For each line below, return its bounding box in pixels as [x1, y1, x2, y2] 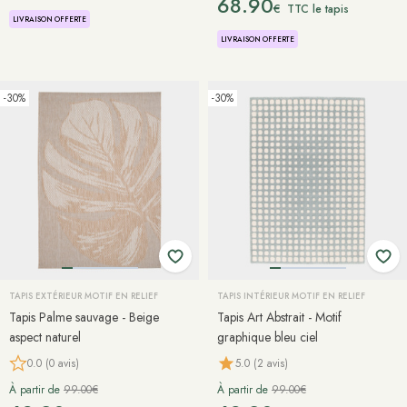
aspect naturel [9, 328, 81, 346]
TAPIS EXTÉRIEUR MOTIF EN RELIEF [9, 290, 158, 303]
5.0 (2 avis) [235, 354, 288, 372]
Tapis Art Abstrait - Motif [217, 308, 342, 326]
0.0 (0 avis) [27, 354, 79, 372]
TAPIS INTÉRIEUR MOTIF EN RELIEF [217, 290, 365, 303]
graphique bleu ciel [217, 328, 318, 346]
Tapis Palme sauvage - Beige [9, 308, 159, 326]
